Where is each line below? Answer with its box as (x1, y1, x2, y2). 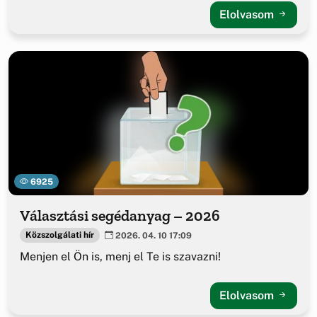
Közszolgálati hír (25, 230, 94, 241)
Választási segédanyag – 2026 (20, 205, 220, 225)
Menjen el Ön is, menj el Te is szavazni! (20, 249, 221, 263)
